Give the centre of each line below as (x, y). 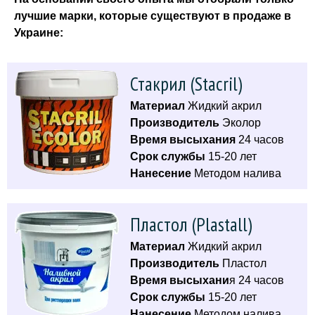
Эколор (242, 123)
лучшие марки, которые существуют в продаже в (153, 16)
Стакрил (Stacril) (186, 84)
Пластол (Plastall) (191, 224)
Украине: (39, 33)
